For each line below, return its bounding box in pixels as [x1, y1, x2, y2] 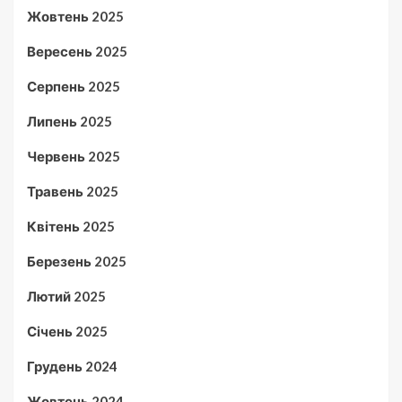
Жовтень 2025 [27, 7, 124, 24]
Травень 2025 [27, 182, 118, 199]
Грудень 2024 [27, 357, 118, 374]
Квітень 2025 [27, 217, 115, 234]
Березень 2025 [27, 252, 127, 269]
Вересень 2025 [27, 42, 127, 59]
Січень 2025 [27, 322, 108, 339]
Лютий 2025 [27, 287, 106, 304]
